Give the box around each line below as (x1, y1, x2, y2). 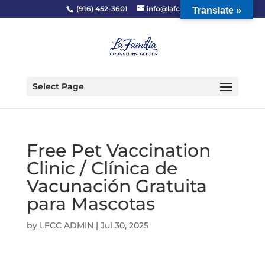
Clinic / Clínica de (26, 157, 177, 179)
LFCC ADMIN (39, 220, 93, 231)
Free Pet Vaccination (26, 140, 211, 161)
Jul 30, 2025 (100, 220, 148, 231)
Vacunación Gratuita (26, 175, 207, 197)
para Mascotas (26, 193, 155, 215)
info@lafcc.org (147, 4, 199, 13)
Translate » (192, 5, 241, 15)
